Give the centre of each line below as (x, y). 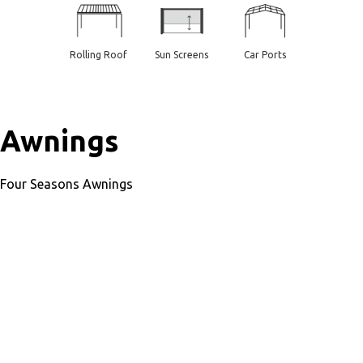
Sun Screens (181, 55)
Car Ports (265, 55)
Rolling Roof (98, 55)
